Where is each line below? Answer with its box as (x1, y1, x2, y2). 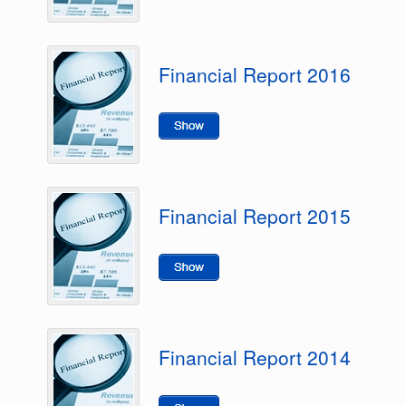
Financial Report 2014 (159, 343, 351, 371)
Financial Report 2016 (159, 61, 351, 88)
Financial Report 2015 (159, 202, 351, 229)
